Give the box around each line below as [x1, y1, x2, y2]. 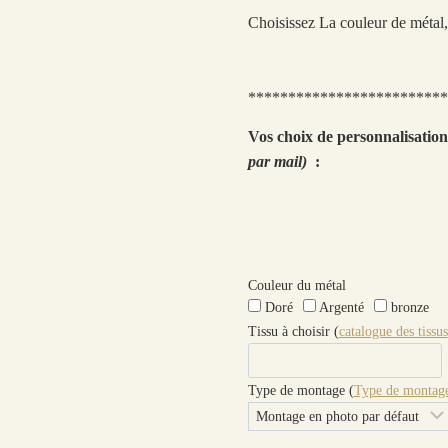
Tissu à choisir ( [247, 323, 339, 339]
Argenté [315, 299, 364, 315]
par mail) [247, 152, 307, 170]
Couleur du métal [247, 277, 346, 293]
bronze [386, 299, 429, 315]
